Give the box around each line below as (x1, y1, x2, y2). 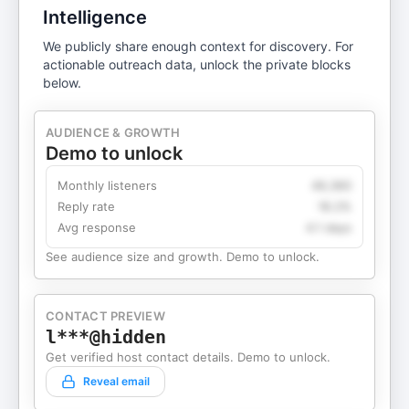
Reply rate (58, 199, 115, 214)
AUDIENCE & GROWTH (46, 125, 181, 140)
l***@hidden (46, 326, 166, 348)
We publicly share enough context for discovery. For (43, 38, 354, 54)
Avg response (58, 220, 136, 235)
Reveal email (83, 374, 150, 388)
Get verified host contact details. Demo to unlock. (46, 350, 330, 364)
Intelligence (43, 6, 148, 28)
